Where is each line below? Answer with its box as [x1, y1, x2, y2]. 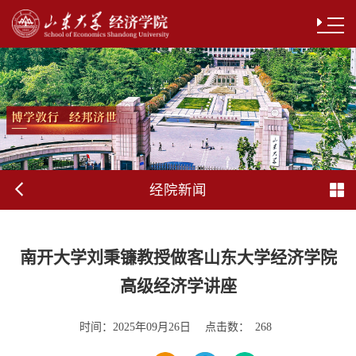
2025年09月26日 [112, 321, 191, 333]
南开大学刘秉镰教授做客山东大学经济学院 [19, 247, 337, 267]
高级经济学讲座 [119, 276, 237, 296]
